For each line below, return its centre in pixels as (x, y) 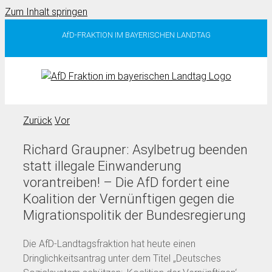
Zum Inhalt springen (46, 12)
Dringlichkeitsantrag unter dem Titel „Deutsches (122, 258)
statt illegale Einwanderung (102, 166)
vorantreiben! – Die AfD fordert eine (126, 182)
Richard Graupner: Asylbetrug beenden (135, 149)
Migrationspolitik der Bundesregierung (134, 215)
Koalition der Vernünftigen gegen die (129, 199)
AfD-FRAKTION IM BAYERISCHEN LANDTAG (136, 35)
